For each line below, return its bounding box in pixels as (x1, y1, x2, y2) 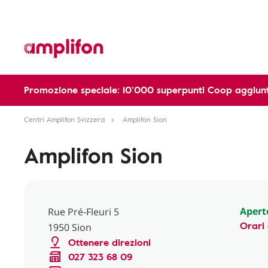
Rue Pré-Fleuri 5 (48, 205, 119, 218)
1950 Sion (48, 221, 92, 234)
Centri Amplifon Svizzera (24, 114, 105, 124)
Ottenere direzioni (68, 235, 151, 249)
